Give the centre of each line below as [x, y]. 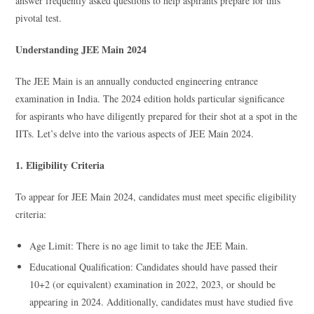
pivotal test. [39, 18]
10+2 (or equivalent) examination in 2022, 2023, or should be [153, 284]
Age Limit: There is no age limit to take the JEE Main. [139, 245]
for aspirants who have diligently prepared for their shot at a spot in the [157, 116]
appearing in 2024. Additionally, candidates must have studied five [162, 301]
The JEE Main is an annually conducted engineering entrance [137, 81]
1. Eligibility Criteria [60, 165]
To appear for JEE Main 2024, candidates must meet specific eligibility [156, 196]
